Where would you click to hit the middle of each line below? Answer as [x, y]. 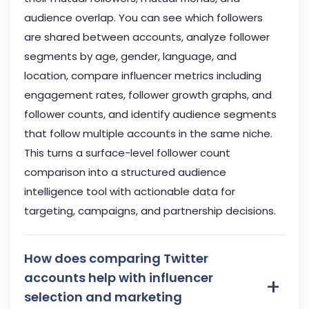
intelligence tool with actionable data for [130, 192]
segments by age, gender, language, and [130, 57]
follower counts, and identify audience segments [150, 114]
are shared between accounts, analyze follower [147, 37]
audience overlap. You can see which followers [143, 18]
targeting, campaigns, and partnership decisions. [150, 211]
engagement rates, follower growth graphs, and [148, 95]
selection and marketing [103, 297]
